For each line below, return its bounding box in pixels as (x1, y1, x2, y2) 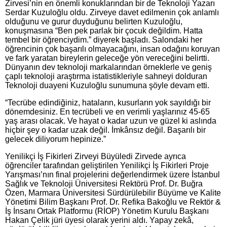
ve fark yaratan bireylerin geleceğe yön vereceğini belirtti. (5, 53, 209, 62)
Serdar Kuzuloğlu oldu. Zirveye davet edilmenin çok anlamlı (5, 8, 219, 17)
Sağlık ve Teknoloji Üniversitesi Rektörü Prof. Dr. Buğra (5, 179, 203, 188)
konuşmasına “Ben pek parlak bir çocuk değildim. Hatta (5, 26, 203, 35)
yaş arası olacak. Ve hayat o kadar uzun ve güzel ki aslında (5, 116, 216, 125)
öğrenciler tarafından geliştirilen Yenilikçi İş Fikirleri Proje (5, 161, 209, 170)
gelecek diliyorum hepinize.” (5, 134, 106, 143)
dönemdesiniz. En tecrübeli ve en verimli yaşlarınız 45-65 (5, 107, 210, 116)
